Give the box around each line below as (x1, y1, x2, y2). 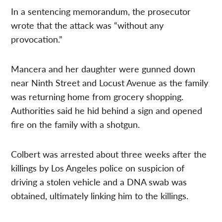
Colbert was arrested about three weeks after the (11, 148, 207, 161)
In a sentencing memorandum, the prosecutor (11, 5, 191, 18)
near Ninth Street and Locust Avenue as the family (11, 76, 209, 89)
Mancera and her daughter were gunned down (11, 62, 196, 75)
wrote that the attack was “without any (11, 19, 164, 32)
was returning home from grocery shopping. (11, 90, 184, 103)
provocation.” (11, 33, 63, 46)
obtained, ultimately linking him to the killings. (11, 189, 189, 202)
